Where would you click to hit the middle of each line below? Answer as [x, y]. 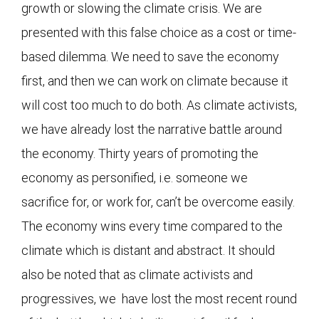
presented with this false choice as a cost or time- [159, 32]
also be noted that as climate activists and [137, 274]
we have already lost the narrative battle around [152, 129]
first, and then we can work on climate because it [155, 80]
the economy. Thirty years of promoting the [140, 153]
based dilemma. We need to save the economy [150, 56]
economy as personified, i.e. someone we [135, 177]
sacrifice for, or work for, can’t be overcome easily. [158, 202]
